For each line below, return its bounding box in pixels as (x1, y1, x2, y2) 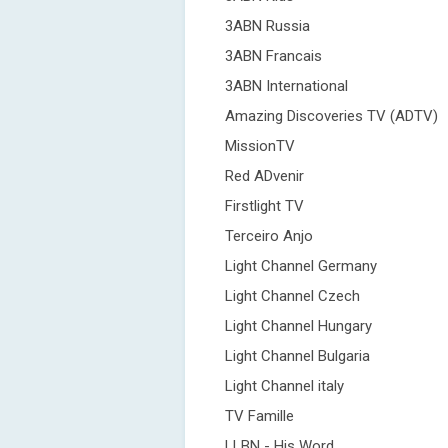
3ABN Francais (225, 47, 322, 65)
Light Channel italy (225, 377, 344, 395)
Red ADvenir (225, 167, 304, 185)
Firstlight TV (225, 197, 304, 215)
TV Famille (225, 407, 294, 425)
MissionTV (225, 137, 295, 155)
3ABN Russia (225, 17, 310, 35)
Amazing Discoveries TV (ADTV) (225, 107, 438, 125)
